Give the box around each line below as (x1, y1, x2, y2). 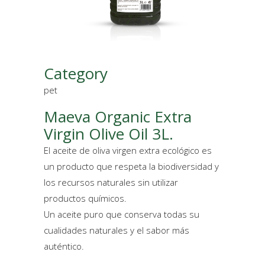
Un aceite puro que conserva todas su (44, 208, 199, 220)
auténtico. (44, 240, 84, 252)
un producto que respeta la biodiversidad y (44, 160, 219, 172)
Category (44, 63, 108, 84)
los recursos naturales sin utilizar (44, 176, 178, 188)
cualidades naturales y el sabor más (44, 224, 189, 236)
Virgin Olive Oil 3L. (44, 123, 173, 144)
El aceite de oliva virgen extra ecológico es (44, 144, 212, 156)
